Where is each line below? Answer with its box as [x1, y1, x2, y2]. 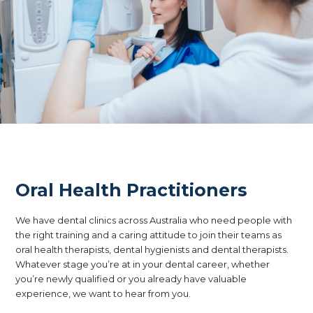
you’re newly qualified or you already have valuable [15, 273, 247, 285]
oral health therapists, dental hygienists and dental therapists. [15, 244, 289, 256]
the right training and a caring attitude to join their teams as [15, 229, 282, 241]
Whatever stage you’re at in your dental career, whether [15, 259, 270, 270]
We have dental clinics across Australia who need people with [15, 214, 293, 226]
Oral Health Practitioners [15, 179, 248, 201]
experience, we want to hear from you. [15, 288, 191, 300]
